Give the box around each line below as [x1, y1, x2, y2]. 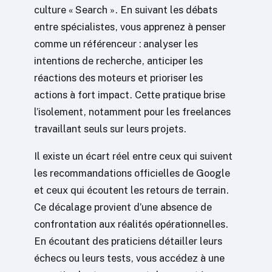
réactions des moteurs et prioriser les [34, 72, 203, 84]
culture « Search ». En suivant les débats [34, 4, 217, 16]
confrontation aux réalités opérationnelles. [34, 217, 228, 230]
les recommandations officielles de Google [34, 166, 230, 179]
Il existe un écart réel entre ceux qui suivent [34, 149, 233, 162]
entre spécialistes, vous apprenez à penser [34, 21, 226, 33]
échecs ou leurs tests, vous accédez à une [34, 251, 225, 264]
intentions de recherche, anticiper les [34, 55, 203, 67]
